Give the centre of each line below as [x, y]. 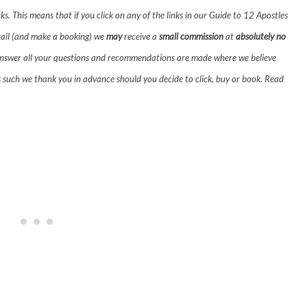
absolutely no [261, 36]
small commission [191, 36]
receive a [140, 36]
